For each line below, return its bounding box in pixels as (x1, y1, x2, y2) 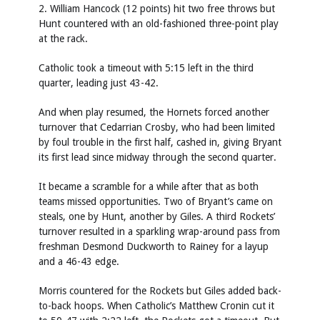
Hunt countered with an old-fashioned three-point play (39, 18, 279, 29)
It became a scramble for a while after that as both (39, 181, 259, 192)
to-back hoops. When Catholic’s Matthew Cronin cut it (39, 300, 274, 311)
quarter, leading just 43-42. (39, 77, 159, 89)
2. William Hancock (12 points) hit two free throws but (39, 3, 275, 14)
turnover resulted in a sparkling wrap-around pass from (39, 226, 280, 237)
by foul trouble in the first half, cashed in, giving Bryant (39, 136, 281, 148)
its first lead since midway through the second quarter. (39, 151, 276, 163)
